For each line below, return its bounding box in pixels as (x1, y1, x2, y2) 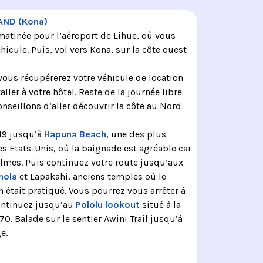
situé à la (139, 199, 181, 211)
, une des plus (106, 129, 166, 140)
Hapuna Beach (43, 129, 106, 140)
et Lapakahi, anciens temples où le (16, 171, 166, 183)
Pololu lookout (75, 199, 140, 211)
